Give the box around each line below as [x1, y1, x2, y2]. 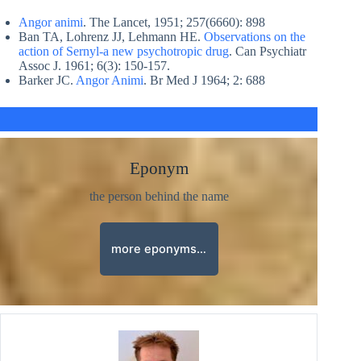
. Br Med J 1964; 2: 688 [143, 73, 265, 87]
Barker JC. [19, 73, 76, 87]
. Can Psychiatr [229, 44, 306, 58]
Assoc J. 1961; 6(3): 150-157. [19, 58, 170, 73]
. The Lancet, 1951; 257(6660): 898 [83, 15, 265, 29]
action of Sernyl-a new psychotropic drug [19, 44, 229, 58]
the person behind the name [89, 189, 229, 204]
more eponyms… [111, 241, 207, 256]
